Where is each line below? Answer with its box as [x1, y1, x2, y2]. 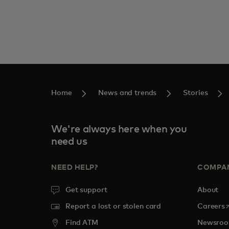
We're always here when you [51, 124, 187, 135]
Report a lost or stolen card [65, 203, 162, 211]
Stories [183, 89, 208, 97]
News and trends [98, 89, 157, 97]
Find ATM [65, 219, 98, 227]
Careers [197, 203, 225, 211]
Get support [65, 187, 107, 194]
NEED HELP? [51, 164, 98, 172]
